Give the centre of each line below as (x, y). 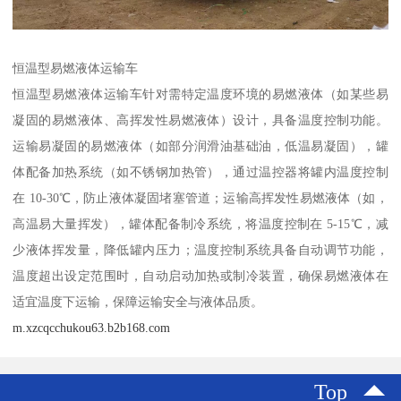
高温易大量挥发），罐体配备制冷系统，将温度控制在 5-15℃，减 (200, 224)
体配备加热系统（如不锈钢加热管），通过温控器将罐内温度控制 (200, 172)
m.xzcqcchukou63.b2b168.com (92, 328)
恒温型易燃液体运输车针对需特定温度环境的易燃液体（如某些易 (200, 94)
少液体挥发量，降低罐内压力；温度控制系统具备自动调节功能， (200, 250)
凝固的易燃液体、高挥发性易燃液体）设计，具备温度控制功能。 (200, 120)
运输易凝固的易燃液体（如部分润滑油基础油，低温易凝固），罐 (200, 146)
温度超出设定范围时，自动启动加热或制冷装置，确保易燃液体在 (200, 276)
